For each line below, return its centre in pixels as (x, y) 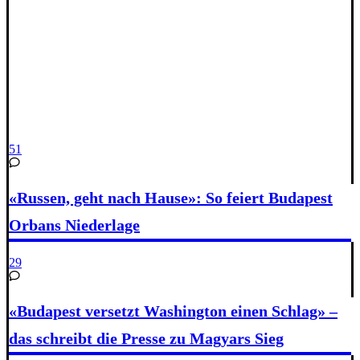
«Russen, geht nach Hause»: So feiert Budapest (171, 198)
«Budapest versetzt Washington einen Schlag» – (173, 311)
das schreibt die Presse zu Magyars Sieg (146, 339)
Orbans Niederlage (74, 225)
